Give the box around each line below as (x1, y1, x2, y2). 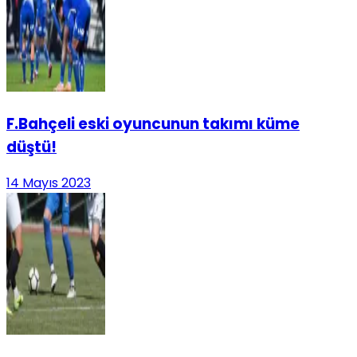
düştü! (6, 135, 57, 158)
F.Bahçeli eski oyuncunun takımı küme (6, 112, 300, 135)
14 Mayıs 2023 (6, 174, 91, 193)
